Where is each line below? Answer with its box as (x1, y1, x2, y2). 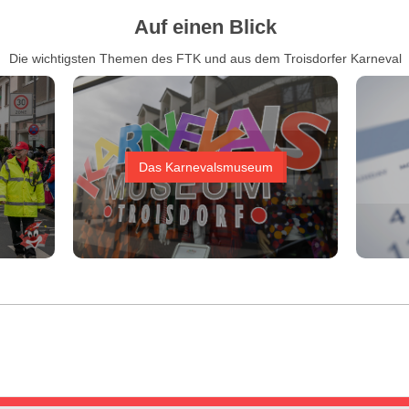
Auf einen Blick (134, 16, 277, 39)
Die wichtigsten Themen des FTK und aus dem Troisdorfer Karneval (9, 51, 402, 67)
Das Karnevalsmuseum (138, 160, 273, 175)
